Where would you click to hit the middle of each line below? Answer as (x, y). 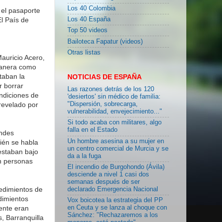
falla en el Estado (92, 130)
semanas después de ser (104, 182)
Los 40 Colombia (91, 8)
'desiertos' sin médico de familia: (114, 97)
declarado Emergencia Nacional (113, 189)
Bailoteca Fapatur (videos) (105, 41)
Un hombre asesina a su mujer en (116, 141)
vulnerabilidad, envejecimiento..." (115, 112)
